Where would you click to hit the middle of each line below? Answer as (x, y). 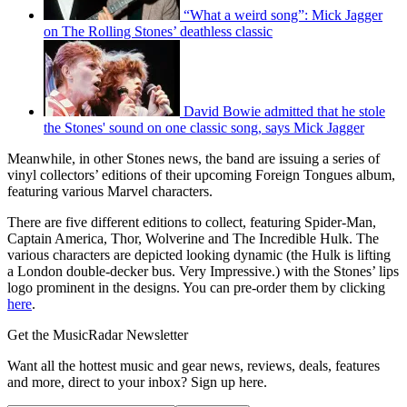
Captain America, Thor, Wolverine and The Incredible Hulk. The (193, 239)
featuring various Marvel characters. (110, 192)
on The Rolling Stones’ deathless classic (158, 32)
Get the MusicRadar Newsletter (98, 335)
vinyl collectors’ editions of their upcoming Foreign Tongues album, (201, 175)
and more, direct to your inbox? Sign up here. (137, 382)
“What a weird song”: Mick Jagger (283, 15)
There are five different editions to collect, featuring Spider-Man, (192, 223)
